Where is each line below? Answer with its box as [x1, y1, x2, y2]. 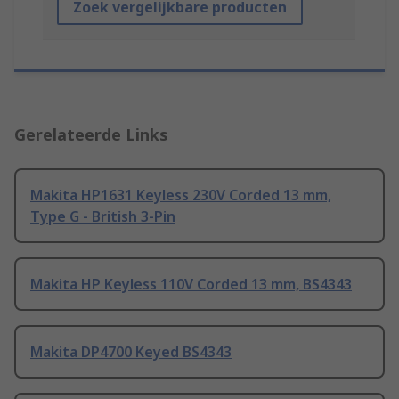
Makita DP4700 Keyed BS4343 [30, 342, 232, 362]
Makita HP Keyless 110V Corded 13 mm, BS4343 [30, 274, 352, 295]
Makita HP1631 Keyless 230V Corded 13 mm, [30, 185, 331, 206]
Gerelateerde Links [14, 124, 168, 146]
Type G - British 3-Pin [30, 207, 175, 227]
